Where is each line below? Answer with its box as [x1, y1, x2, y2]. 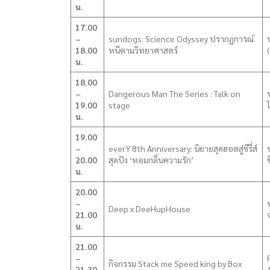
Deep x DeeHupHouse [108, 203, 190, 214]
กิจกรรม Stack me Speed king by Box [108, 258, 242, 269]
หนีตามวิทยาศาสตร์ [108, 45, 178, 55]
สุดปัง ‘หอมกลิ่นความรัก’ [108, 154, 193, 165]
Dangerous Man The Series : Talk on [108, 88, 240, 99]
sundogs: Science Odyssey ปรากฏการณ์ [108, 33, 254, 44]
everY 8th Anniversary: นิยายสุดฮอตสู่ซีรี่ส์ [108, 143, 257, 154]
